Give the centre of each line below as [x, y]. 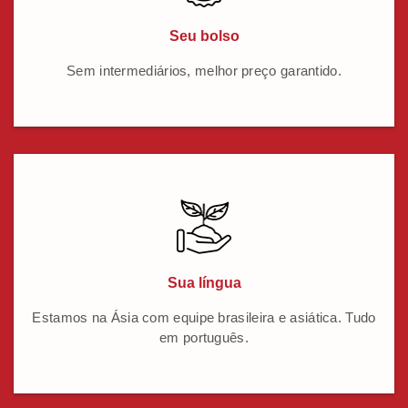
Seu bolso [204, 36]
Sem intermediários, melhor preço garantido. [204, 71]
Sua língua [204, 283]
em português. [204, 338]
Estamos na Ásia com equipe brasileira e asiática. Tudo [204, 318]
